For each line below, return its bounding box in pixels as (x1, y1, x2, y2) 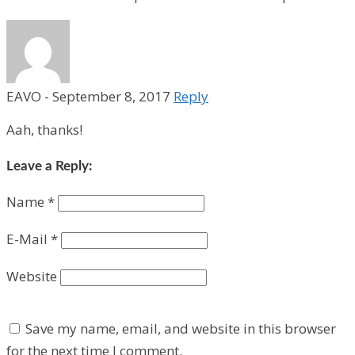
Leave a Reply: (6, 159, 92, 174)
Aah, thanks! (6, 120, 82, 139)
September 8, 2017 (52, 86, 174, 105)
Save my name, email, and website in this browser (25, 319, 336, 338)
